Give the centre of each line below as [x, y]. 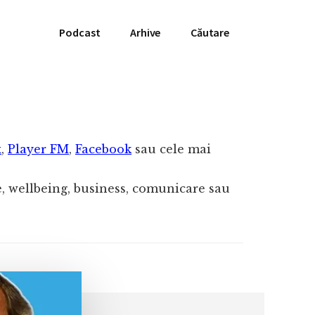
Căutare [210, 32]
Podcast [80, 32]
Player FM [38, 149]
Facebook [103, 149]
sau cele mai [171, 149]
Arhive [146, 32]
